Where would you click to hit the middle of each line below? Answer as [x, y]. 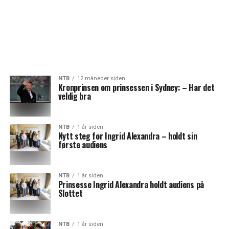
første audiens [83, 145]
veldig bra [74, 96]
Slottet [70, 193]
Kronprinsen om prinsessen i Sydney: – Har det [136, 87]
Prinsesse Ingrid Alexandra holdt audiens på [131, 185]
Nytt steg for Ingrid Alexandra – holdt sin [128, 136]
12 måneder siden [101, 78]
